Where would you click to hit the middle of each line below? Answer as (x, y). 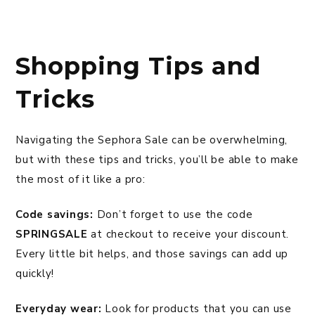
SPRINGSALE (52, 234)
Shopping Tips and (138, 66)
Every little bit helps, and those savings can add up (152, 254)
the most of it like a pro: (81, 180)
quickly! (35, 274)
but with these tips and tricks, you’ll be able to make (157, 160)
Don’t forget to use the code (173, 215)
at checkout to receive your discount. (188, 234)
